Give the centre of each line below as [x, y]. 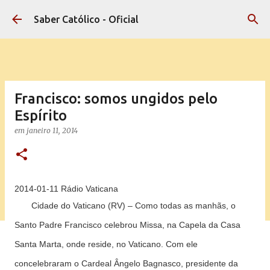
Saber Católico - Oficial [86, 19]
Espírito [41, 115]
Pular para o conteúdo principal [135, 15]
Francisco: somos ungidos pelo [116, 99]
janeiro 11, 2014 [52, 130]
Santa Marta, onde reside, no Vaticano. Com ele [106, 244]
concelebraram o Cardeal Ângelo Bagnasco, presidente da [126, 263]
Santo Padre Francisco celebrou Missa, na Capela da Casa [127, 225]
